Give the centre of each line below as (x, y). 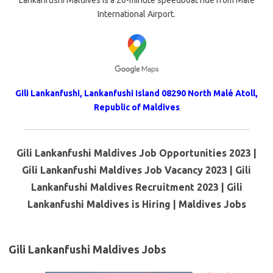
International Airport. (136, 14)
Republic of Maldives (136, 108)
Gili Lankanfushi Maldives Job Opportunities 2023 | (136, 153)
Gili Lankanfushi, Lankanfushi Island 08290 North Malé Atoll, (136, 94)
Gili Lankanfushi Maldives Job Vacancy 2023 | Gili (136, 170)
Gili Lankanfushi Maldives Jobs (87, 250)
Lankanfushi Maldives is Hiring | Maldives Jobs (136, 204)
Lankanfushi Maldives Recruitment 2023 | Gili (136, 187)
